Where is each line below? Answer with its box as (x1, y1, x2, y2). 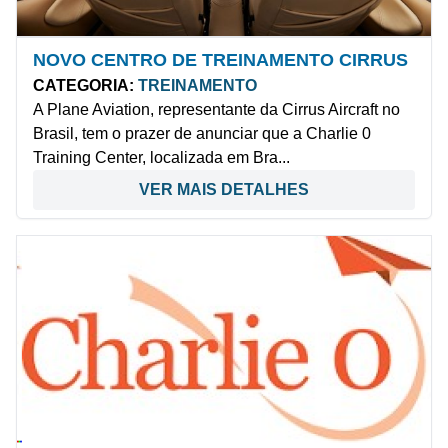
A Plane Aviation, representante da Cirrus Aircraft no (33, 100, 400, 118)
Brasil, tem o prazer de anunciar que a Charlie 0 (33, 124, 371, 142)
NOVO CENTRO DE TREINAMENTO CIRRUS (33, 49, 408, 70)
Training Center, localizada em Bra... (33, 148, 290, 166)
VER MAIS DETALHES (139, 180, 309, 198)
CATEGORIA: (33, 76, 134, 94)
